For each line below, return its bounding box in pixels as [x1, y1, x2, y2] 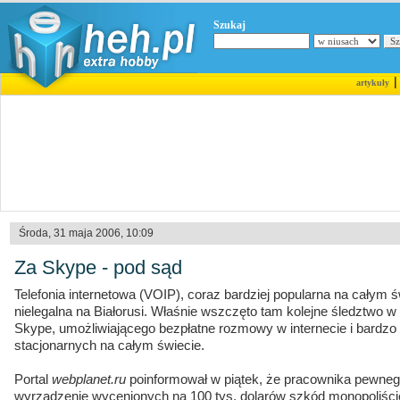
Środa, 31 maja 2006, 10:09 [19, 227, 154, 239]
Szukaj [213, 19, 246, 31]
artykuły [355, 78, 389, 87]
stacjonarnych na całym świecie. [14, 338, 204, 353]
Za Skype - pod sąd [14, 256, 182, 279]
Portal [14, 372, 52, 387]
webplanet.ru [52, 372, 126, 387]
